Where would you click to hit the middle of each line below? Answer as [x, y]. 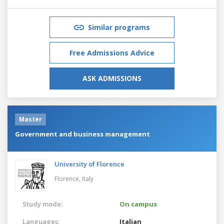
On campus [138, 204]
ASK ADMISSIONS [112, 78]
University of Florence [89, 164]
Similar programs [119, 27]
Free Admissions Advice [112, 52]
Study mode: [42, 204]
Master [30, 119]
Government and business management [82, 134]
